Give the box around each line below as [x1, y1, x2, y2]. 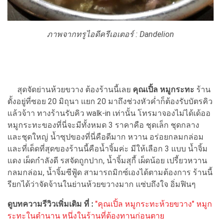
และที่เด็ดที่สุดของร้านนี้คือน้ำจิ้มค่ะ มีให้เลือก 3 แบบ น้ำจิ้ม [7, 144, 208, 153]
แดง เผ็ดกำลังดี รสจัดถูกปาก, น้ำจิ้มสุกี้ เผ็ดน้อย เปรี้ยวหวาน [7, 155, 207, 165]
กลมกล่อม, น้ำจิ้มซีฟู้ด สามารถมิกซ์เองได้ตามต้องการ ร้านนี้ [7, 167, 213, 177]
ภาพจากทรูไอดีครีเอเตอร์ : [47, 29, 138, 39]
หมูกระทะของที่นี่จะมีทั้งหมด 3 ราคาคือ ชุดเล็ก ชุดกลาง [7, 120, 199, 130]
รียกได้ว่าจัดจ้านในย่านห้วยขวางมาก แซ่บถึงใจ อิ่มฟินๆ [7, 179, 196, 189]
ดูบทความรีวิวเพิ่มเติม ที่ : [7, 199, 95, 209]
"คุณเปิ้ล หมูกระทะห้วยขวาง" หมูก [95, 199, 212, 209]
